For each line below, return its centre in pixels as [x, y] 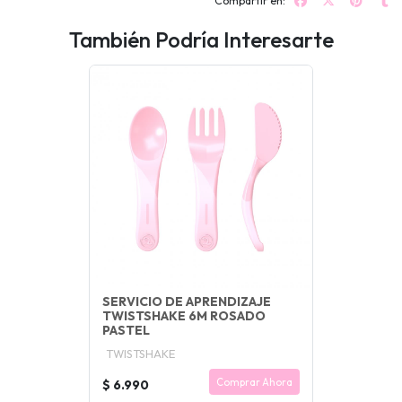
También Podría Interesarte [201, 39]
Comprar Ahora [254, 382]
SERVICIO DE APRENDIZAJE [187, 302]
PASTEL [126, 331]
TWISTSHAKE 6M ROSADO [184, 316]
